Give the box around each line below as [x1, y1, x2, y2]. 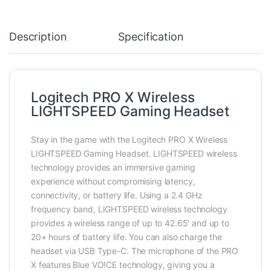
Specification [118, 30, 184, 43]
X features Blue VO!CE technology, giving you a [31, 259, 215, 270]
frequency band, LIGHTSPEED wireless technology [31, 203, 227, 214]
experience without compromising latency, [31, 175, 195, 186]
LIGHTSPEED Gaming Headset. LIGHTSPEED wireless [31, 148, 237, 158]
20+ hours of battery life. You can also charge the [31, 231, 222, 242]
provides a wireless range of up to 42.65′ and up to [31, 217, 229, 228]
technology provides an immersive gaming [31, 162, 195, 172]
